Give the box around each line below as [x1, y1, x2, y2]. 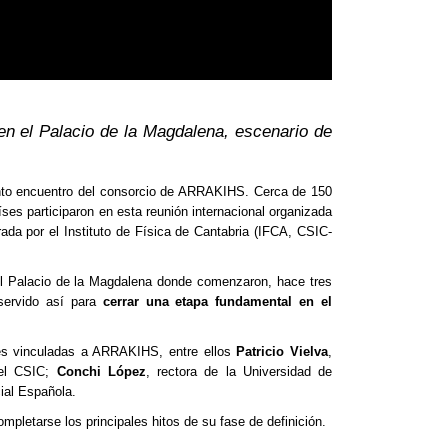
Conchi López [56, 364, 146, 380]
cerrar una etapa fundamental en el [102, 294, 332, 310]
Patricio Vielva [236, 344, 328, 360]
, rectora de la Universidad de [145, 364, 332, 380]
